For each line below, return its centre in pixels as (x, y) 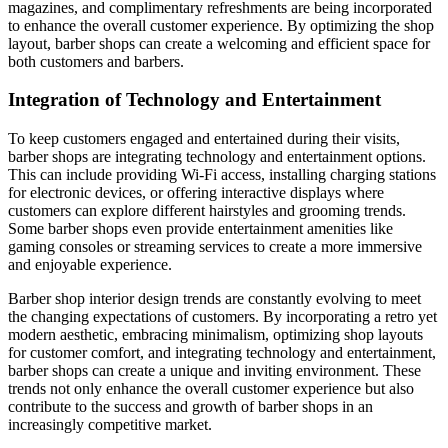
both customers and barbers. (96, 61)
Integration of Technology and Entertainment (194, 100)
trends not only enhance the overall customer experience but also (211, 389)
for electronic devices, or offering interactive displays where (196, 193)
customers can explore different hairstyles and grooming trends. (207, 211)
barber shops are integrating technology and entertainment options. (217, 157)
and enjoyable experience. (90, 265)
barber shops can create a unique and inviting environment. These (214, 371)
